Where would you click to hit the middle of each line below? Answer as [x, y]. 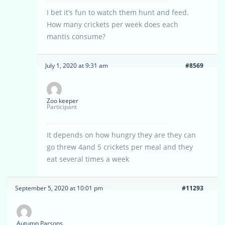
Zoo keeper [63, 101]
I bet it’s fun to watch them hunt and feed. [118, 13]
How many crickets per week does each [113, 25]
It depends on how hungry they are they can [121, 135]
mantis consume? [76, 37]
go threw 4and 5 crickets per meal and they [120, 147]
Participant [62, 107]
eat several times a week [88, 159]
